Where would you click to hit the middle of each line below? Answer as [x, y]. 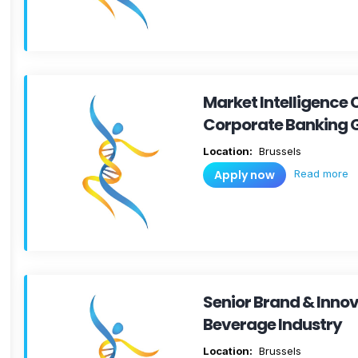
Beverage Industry [272, 324]
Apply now [245, 175]
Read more [321, 173]
